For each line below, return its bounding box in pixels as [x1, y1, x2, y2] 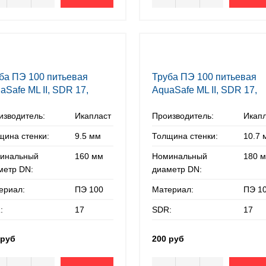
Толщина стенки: [152, 131, 218, 141]
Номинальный [152, 151, 208, 161]
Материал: [152, 185, 194, 194]
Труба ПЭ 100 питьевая [152, 72, 257, 82]
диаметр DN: [152, 164, 202, 174]
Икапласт [74, 111, 111, 121]
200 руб [152, 234, 185, 243]
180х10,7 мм [152, 98, 207, 108]
